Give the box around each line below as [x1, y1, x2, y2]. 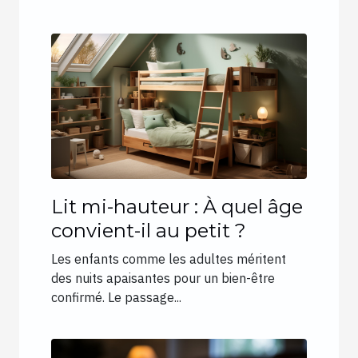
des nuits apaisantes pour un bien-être [51, 270, 275, 287]
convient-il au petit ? [51, 219, 246, 243]
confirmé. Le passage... [51, 289, 181, 306]
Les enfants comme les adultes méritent [51, 251, 286, 268]
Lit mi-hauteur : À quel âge [51, 195, 303, 219]
